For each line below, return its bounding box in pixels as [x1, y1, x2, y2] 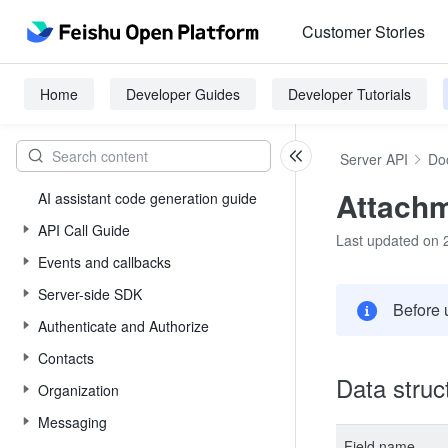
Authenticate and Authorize [38, 316, 209, 336]
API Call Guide [38, 220, 130, 240]
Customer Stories [302, 20, 425, 43]
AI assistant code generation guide [38, 188, 257, 208]
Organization [38, 380, 119, 400]
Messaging [38, 412, 107, 432]
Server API [340, 149, 408, 169]
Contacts [38, 348, 94, 368]
